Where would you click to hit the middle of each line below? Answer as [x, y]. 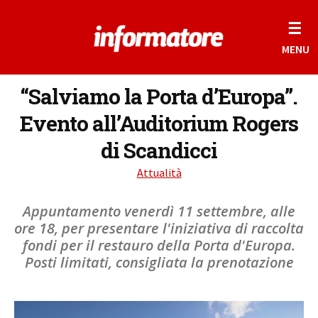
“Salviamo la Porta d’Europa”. [159, 96]
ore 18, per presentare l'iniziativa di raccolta [159, 228]
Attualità [159, 172]
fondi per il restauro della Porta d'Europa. [159, 245]
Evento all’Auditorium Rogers [159, 123]
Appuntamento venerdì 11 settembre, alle [159, 211]
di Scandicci [159, 150]
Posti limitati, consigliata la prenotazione [159, 262]
